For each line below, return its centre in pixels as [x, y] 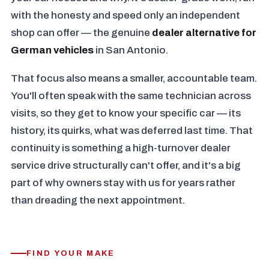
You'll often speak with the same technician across [131, 96]
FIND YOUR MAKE [71, 253]
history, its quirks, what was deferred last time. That [132, 131]
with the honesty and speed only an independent [125, 15]
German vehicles [52, 50]
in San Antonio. [131, 50]
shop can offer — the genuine [81, 33]
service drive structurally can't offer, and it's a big [126, 165]
